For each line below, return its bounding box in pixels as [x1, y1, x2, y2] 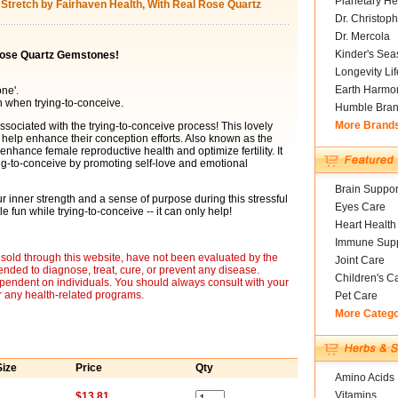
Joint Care [334, 254, 385, 267]
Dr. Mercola [334, 30, 390, 43]
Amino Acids [334, 371, 394, 384]
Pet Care [334, 290, 378, 302]
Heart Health [334, 219, 396, 231]
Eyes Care [334, 201, 386, 213]
